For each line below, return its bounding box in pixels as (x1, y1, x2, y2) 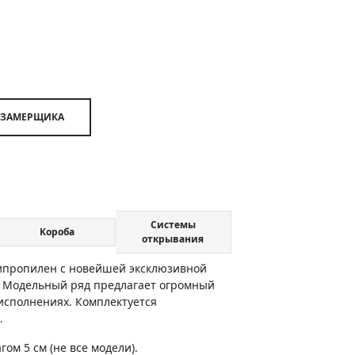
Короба (39, 225, 74, 239)
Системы (150, 218, 196, 231)
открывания (142, 232, 204, 246)
